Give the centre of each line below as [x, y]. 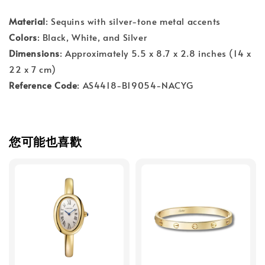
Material [27, 21]
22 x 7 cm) [33, 69]
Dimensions [34, 53]
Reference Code [43, 85]
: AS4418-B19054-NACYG [135, 85]
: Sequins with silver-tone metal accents [133, 21]
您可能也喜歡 [46, 141]
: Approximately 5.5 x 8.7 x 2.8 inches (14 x [156, 53]
